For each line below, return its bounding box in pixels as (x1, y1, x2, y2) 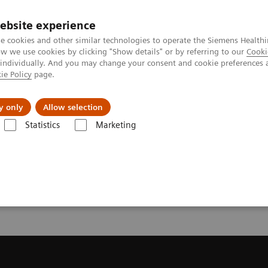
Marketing (95, 120, 136, 130)
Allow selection (43, 102, 103, 112)
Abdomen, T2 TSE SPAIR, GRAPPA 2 (138, 111, 266, 121)
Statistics (25, 120, 60, 130)
